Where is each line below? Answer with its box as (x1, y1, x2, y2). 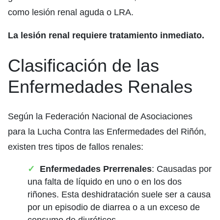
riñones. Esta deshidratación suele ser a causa (27, 189, 211, 199)
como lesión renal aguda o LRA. (8, 7, 134, 17)
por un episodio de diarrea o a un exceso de (27, 202, 200, 212)
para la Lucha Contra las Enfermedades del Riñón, (8, 126, 206, 137)
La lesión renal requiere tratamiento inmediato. (8, 30, 204, 40)
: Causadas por (152, 164, 212, 174)
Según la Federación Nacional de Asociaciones (8, 111, 192, 121)
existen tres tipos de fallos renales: (8, 141, 143, 152)
